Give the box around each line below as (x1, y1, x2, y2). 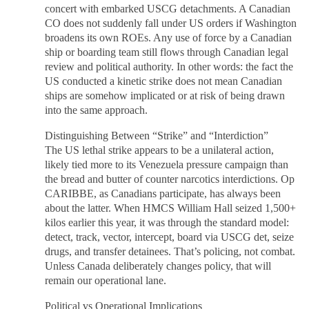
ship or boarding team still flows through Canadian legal (45, 46, 289, 59)
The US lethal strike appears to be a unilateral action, (45, 143, 275, 157)
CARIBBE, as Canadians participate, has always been (45, 187, 281, 200)
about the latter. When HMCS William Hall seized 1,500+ (45, 201, 297, 215)
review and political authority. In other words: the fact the (45, 60, 294, 73)
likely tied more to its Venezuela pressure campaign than (45, 158, 289, 171)
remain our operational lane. (45, 274, 167, 287)
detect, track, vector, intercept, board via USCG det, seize (45, 230, 295, 243)
